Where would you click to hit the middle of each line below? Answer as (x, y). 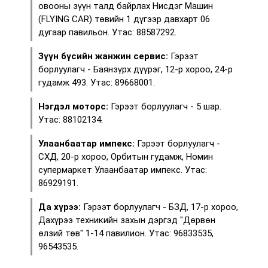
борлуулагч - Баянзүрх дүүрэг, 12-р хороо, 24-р (135, 69)
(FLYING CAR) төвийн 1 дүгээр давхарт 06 (124, 19)
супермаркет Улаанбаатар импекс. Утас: (123, 170)
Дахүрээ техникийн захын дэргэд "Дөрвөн (127, 220)
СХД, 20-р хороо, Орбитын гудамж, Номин (126, 156)
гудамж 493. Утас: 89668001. (97, 82)
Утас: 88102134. (71, 119)
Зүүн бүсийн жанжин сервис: (103, 56)
